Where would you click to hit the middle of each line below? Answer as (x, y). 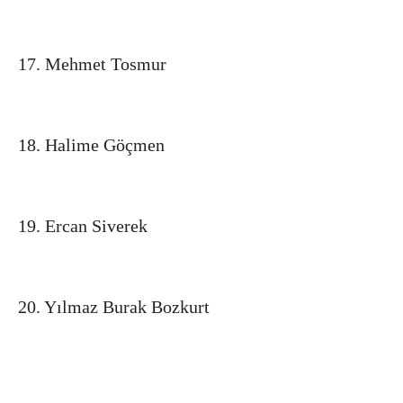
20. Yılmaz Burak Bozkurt (114, 306)
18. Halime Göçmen (91, 144)
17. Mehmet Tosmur (92, 63)
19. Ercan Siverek (83, 225)
